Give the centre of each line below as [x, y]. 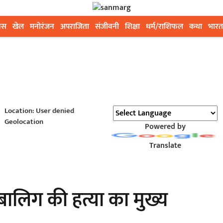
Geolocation [24, 122]
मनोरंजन [42, 27]
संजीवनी [107, 27]
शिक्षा [132, 27]
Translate [165, 146]
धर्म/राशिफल [165, 27]
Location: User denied [39, 111]
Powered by [165, 127]
